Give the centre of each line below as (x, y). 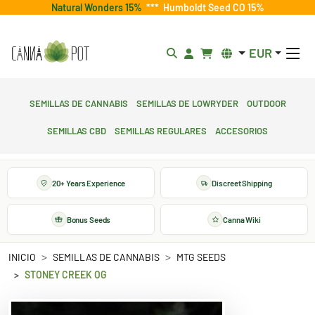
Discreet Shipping (242, 182)
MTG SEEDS (201, 257)
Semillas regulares (161, 129)
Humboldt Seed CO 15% (211, 7)
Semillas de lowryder (187, 102)
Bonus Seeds (89, 219)
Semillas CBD (77, 129)
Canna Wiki (242, 219)
